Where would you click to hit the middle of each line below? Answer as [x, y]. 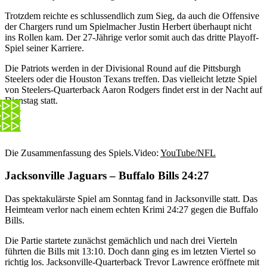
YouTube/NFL [188, 153]
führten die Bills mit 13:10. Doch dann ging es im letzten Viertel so [130, 251]
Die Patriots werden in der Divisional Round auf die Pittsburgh [123, 68]
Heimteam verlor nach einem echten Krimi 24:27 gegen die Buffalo [131, 209]
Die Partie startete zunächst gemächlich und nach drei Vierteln [121, 240]
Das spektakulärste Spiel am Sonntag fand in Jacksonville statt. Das [131, 198]
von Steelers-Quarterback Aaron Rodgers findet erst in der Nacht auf [133, 89]
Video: [147, 153]
